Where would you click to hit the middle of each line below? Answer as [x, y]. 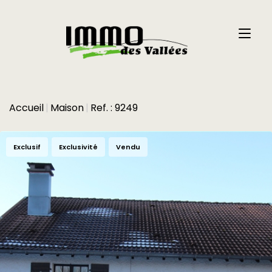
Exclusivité [78, 147]
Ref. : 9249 [114, 107]
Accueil [26, 107]
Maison [67, 107]
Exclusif [27, 147]
